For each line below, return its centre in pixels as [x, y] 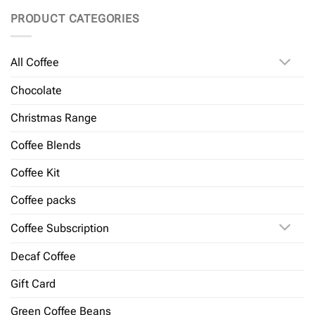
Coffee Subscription [60, 228]
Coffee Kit [35, 173]
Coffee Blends [46, 146]
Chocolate [36, 91]
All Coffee [35, 63]
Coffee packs [43, 200]
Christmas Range [54, 118]
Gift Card [33, 283]
